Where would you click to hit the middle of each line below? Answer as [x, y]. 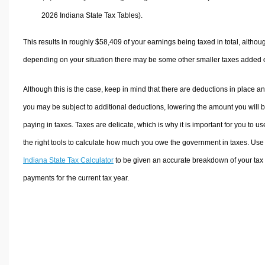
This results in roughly [59, 42]
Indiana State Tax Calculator [68, 160]
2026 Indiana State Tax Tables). [92, 15]
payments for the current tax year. [76, 178]
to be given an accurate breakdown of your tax [188, 160]
